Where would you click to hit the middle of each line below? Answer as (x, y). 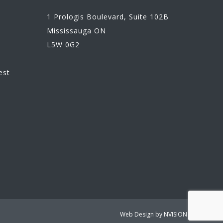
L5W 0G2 (63, 45)
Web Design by (142, 215)
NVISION (175, 215)
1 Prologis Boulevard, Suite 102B (108, 17)
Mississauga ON (76, 31)
